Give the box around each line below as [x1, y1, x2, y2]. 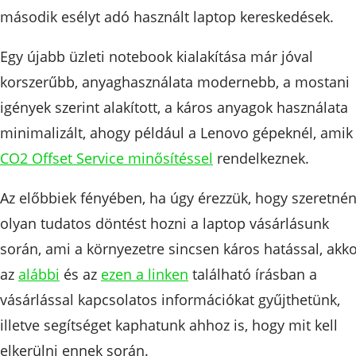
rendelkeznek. [213, 148, 309, 168]
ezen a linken [101, 264, 188, 284]
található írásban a [188, 264, 317, 284]
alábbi [18, 264, 60, 284]
